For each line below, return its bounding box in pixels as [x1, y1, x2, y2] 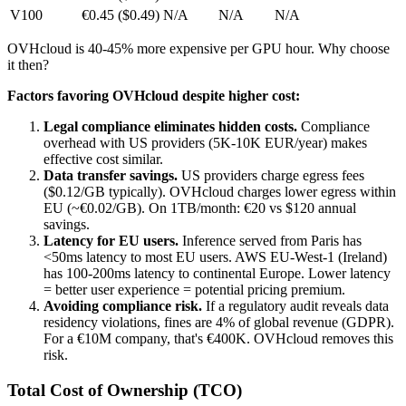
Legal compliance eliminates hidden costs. [43, 118, 297, 134]
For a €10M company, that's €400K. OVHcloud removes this [43, 330, 393, 346]
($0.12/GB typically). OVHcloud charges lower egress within [43, 183, 396, 199]
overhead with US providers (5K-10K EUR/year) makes [43, 134, 367, 150]
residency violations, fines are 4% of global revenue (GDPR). [43, 314, 394, 330]
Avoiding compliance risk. [43, 297, 202, 314]
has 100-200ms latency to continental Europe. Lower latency [43, 265, 391, 281]
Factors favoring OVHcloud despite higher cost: [7, 87, 300, 103]
